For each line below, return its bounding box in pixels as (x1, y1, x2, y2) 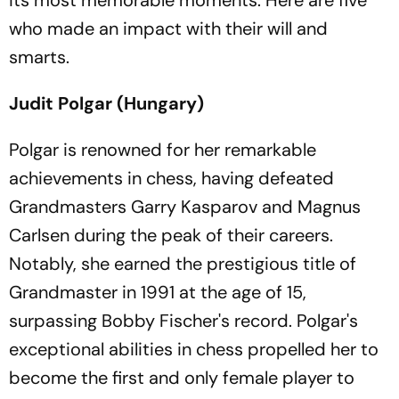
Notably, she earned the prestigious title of (9, 252, 356, 275)
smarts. (9, 45, 69, 69)
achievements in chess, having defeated (9, 167, 334, 190)
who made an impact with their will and (9, 17, 328, 40)
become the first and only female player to (9, 366, 354, 389)
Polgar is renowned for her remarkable (9, 138, 316, 161)
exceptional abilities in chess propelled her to (9, 338, 379, 361)
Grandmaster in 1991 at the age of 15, (9, 281, 306, 304)
